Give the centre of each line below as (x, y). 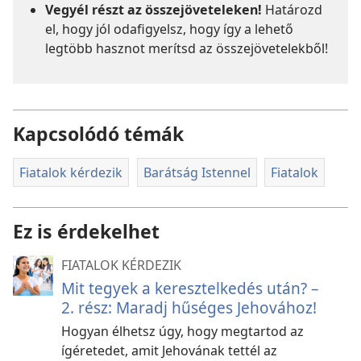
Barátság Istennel (197, 173)
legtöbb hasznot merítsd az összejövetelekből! (187, 49)
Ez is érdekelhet (86, 231)
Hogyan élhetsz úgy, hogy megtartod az (183, 331)
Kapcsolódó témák (98, 134)
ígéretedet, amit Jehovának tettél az (169, 350)
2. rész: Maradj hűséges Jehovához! (189, 307)
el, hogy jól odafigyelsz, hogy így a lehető (169, 29)
